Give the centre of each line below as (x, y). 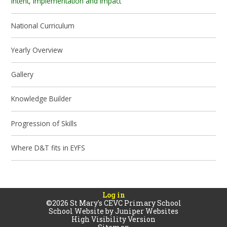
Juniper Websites (147, 211)
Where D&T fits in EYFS (48, 147)
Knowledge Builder (42, 99)
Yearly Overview (37, 50)
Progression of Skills (44, 123)
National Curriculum (43, 25)
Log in (113, 195)
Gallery (23, 74)
